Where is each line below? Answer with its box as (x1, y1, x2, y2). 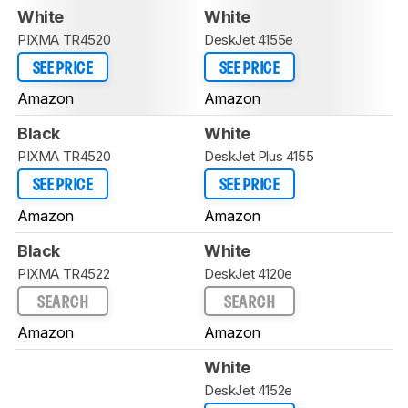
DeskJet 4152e (204, 382, 292, 400)
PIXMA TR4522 (17, 264, 110, 282)
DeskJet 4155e (204, 30, 293, 48)
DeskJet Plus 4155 (204, 148, 314, 166)
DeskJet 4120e (204, 264, 292, 282)
